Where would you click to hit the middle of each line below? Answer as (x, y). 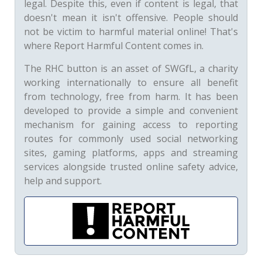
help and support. (63, 181)
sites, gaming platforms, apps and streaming (131, 153)
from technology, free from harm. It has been (131, 96)
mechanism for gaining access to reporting (131, 125)
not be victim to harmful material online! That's (131, 32)
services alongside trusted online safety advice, (131, 167)
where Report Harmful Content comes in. (114, 46)
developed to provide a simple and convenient (131, 111)
